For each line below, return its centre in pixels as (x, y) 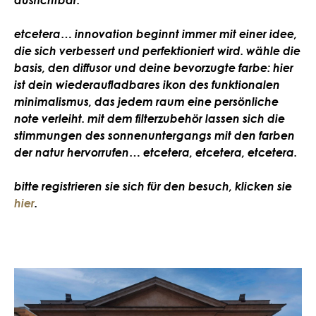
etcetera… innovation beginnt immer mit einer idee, (156, 34)
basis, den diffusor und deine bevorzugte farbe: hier (154, 68)
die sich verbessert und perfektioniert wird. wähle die (157, 51)
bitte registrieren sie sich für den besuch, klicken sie (153, 187)
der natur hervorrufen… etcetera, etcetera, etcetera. (156, 153)
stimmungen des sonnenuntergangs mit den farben (154, 136)
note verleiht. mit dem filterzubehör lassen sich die (150, 119)
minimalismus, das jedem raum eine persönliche (146, 102)
